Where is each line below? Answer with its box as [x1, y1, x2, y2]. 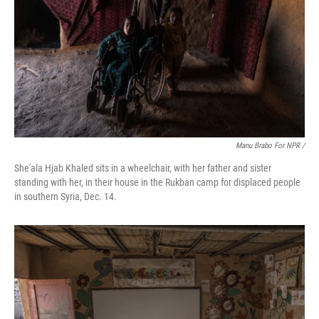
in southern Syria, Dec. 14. [14, 191, 117, 202]
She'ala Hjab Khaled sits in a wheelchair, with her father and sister [14, 162, 271, 174]
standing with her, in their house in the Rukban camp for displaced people [14, 177, 300, 188]
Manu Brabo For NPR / [236, 141, 305, 150]
